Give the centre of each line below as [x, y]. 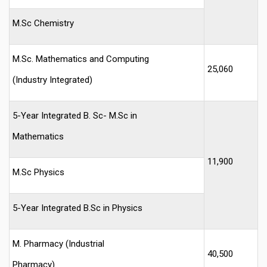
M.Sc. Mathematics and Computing [81, 59]
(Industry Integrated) [52, 80]
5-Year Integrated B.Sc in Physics [77, 208]
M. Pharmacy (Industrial [58, 243]
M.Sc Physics [38, 172]
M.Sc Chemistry [43, 23]
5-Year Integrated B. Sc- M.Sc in [75, 115]
